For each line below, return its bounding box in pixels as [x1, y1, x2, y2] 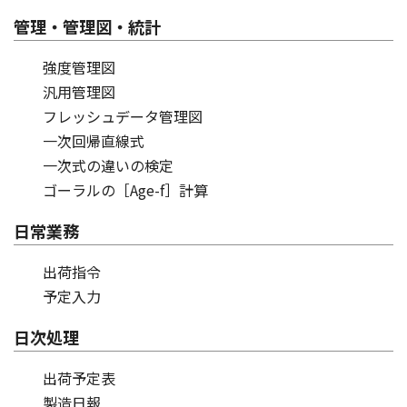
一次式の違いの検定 [43, 154, 174, 177]
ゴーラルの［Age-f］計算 [43, 179, 208, 202]
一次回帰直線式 [43, 130, 144, 153]
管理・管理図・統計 [14, 15, 161, 39]
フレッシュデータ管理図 [43, 105, 203, 128]
